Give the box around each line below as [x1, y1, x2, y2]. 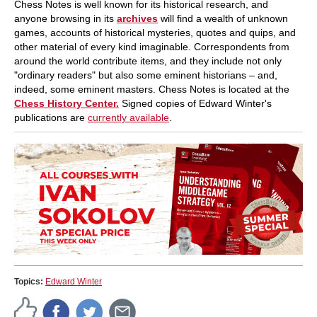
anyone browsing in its [14, 12, 117, 24]
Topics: [14, 276, 45, 287]
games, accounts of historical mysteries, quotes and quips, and [14, 26, 296, 38]
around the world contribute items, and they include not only [14, 54, 282, 67]
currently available [88, 111, 169, 123]
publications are [14, 111, 88, 123]
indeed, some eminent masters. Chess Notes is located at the [14, 83, 289, 95]
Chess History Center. [14, 97, 119, 109]
